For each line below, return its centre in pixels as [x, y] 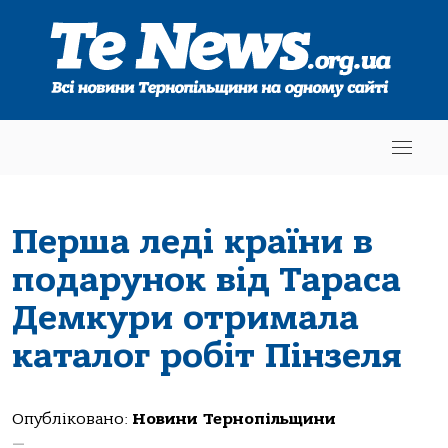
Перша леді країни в [192, 241]
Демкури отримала [185, 317]
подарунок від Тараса [206, 279]
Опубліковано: [72, 419]
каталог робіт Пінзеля [207, 355]
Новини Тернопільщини [234, 419]
